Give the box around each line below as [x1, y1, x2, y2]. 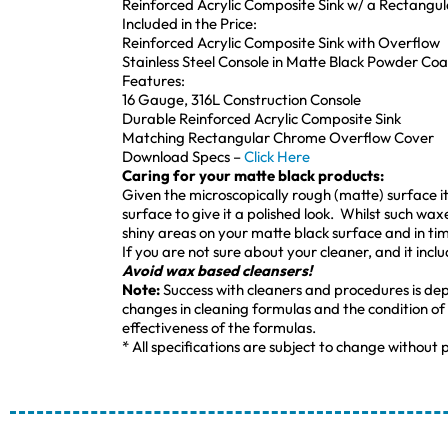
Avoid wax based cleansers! [122, 260, 312, 280]
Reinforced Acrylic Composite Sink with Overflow [122, 32, 440, 52]
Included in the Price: [122, 13, 257, 33]
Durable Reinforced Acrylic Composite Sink [122, 108, 401, 128]
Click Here [244, 146, 310, 166]
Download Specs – [122, 146, 244, 166]
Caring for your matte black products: [122, 165, 384, 185]
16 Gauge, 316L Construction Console [122, 89, 361, 109]
